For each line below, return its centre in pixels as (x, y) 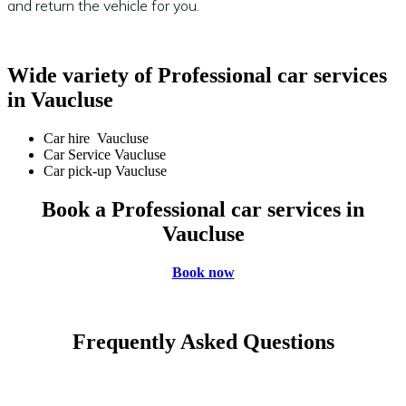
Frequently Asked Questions (203, 342)
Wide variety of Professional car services (197, 76)
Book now (203, 273)
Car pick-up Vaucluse (105, 171)
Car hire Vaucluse (96, 139)
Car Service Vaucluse (105, 155)
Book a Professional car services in (203, 210)
